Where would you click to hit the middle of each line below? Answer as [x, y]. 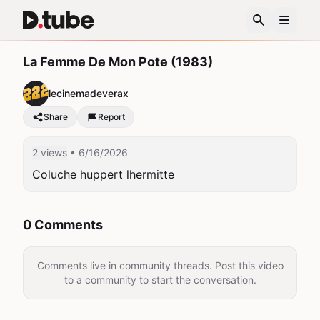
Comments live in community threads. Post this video [160, 265]
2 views [50, 152]
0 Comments [63, 225]
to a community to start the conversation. [160, 280]
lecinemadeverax [89, 93]
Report [111, 117]
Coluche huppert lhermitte [103, 174]
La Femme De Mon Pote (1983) [118, 62]
